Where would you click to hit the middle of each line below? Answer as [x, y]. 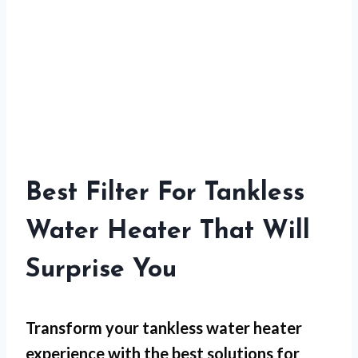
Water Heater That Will [168, 232]
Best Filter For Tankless [165, 193]
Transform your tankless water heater [164, 328]
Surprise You [101, 270]
